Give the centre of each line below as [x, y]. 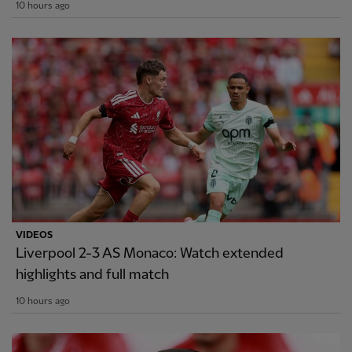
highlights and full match [92, 275]
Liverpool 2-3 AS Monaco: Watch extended [150, 254]
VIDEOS [34, 236]
